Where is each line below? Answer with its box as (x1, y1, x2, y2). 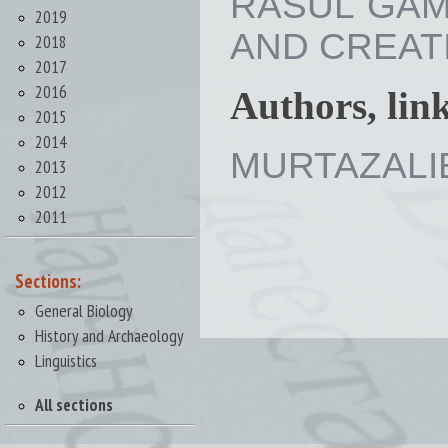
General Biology (35, 299, 133, 322)
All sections (35, 393, 113, 416)
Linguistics (35, 349, 97, 372)
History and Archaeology (35, 324, 184, 347)
